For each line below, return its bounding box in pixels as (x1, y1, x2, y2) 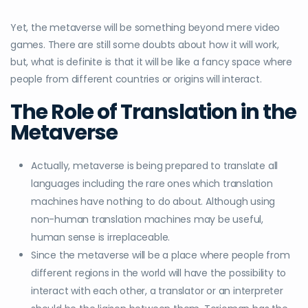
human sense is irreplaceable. (31, 230, 170, 245)
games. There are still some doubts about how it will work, (10, 38, 279, 52)
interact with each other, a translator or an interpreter (31, 284, 283, 298)
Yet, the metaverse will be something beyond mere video (10, 21, 280, 35)
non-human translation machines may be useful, (31, 212, 263, 227)
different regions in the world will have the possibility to (31, 266, 287, 280)
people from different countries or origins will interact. (10, 72, 262, 87)
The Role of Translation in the (10, 98, 296, 127)
